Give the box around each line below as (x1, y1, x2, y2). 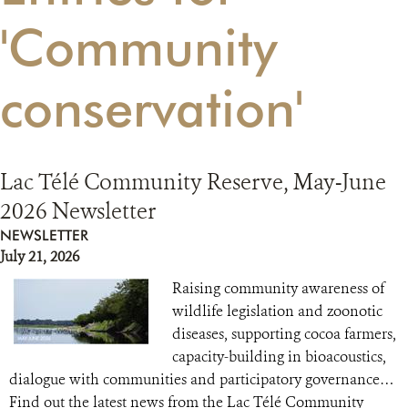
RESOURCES (171, 30, 237, 45)
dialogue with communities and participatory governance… (9, 370, 394, 389)
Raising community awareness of (172, 279, 384, 298)
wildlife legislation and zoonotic (172, 301, 382, 321)
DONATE (178, 84, 230, 98)
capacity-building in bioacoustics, (172, 347, 386, 366)
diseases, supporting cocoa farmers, (172, 324, 396, 343)
